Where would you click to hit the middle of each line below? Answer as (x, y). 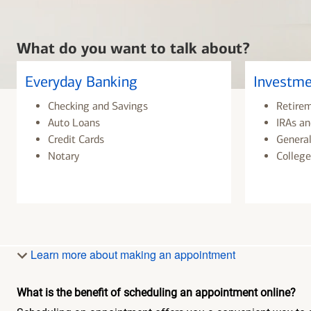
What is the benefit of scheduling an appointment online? (156, 293)
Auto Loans (74, 123)
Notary (63, 156)
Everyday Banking (81, 82)
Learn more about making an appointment (132, 254)
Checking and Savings (98, 106)
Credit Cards (76, 140)
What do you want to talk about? (133, 49)
